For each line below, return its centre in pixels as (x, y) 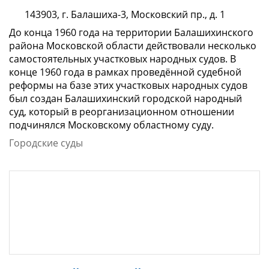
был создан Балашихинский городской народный (125, 99)
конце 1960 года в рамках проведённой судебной (125, 72)
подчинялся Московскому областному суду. (111, 125)
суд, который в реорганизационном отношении (122, 112)
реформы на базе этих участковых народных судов (128, 86)
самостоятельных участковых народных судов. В (122, 59)
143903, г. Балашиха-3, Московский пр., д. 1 (124, 15)
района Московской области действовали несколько (133, 46)
